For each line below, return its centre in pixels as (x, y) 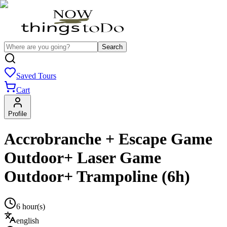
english (28, 220)
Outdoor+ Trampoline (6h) (97, 177)
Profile (17, 114)
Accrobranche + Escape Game (108, 139)
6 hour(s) (31, 206)
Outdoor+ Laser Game (83, 158)
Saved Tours (36, 76)
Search (112, 47)
